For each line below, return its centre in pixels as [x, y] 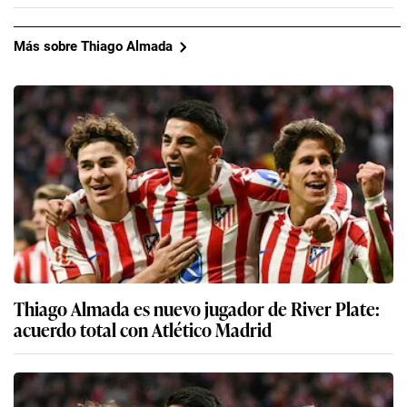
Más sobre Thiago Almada [93, 47]
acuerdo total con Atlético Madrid [143, 328]
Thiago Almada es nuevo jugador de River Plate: [197, 308]
